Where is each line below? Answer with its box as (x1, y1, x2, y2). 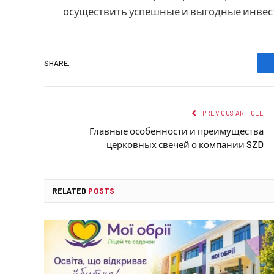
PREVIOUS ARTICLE (201, 109, 264, 117)
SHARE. (44, 57, 70, 68)
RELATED (53, 185, 89, 196)
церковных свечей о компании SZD (106, 139, 264, 150)
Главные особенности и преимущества (89, 125, 264, 137)
